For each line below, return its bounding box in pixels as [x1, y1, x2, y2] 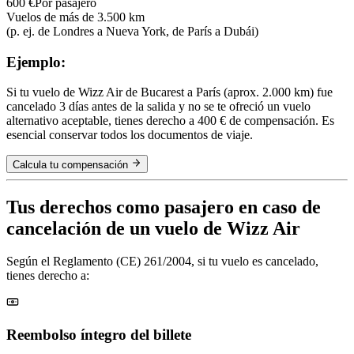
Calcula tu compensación [13, 158, 128, 171]
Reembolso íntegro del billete [6, 326, 191, 344]
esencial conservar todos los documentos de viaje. [6, 128, 253, 142]
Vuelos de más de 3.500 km [6, 9, 145, 24]
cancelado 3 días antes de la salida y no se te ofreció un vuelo [6, 100, 311, 114]
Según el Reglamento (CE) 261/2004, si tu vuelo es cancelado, [6, 254, 318, 269]
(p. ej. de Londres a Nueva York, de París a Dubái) [6, 24, 258, 38]
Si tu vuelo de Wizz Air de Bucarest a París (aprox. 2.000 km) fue [6, 85, 333, 100]
